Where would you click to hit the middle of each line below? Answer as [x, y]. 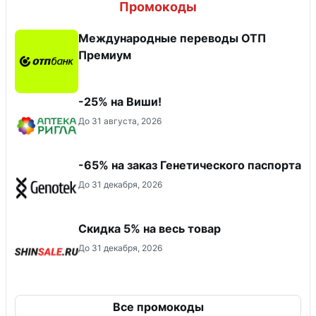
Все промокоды [158, 306]
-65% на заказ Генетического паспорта [190, 165]
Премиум [105, 55]
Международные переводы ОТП [172, 38]
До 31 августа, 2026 [120, 121]
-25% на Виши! [120, 101]
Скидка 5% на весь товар [150, 228]
